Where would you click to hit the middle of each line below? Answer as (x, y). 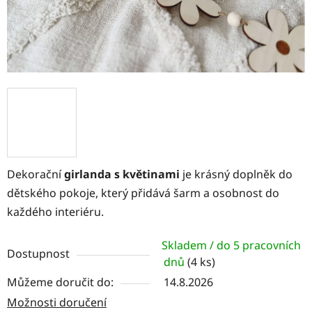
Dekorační (36, 174)
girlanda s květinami (122, 174)
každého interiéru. (55, 211)
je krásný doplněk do (236, 174)
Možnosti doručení (57, 302)
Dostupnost (38, 253)
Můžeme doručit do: (60, 282)
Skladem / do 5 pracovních (231, 245)
